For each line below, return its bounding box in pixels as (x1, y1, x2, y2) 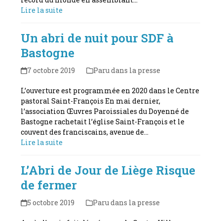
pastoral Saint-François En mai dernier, (21, 96, 161, 106)
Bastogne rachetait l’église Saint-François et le (21, 116, 185, 126)
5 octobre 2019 (27, 197, 74, 207)
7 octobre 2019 (27, 65, 75, 75)
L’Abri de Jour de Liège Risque (21, 162, 196, 178)
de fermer (21, 177, 77, 193)
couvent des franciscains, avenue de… (21, 127, 149, 137)
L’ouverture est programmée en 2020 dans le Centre (21, 85, 200, 95)
